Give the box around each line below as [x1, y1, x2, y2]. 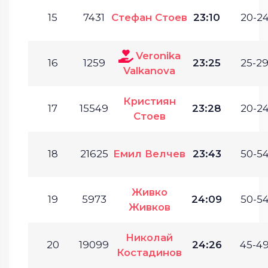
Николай [126, 231, 173, 243]
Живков [128, 200, 170, 213]
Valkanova [123, 64, 175, 77]
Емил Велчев [113, 147, 185, 160]
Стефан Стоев [111, 11, 187, 23]
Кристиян [123, 95, 176, 107]
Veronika [135, 49, 181, 62]
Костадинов [117, 246, 182, 258]
